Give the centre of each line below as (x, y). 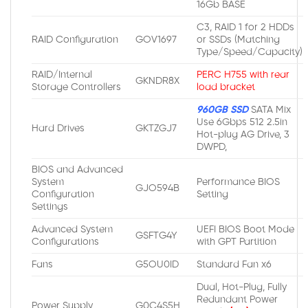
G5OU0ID (157, 264)
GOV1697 (156, 40)
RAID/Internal (62, 75)
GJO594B (158, 188)
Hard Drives (58, 128)
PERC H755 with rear (243, 75)
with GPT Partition (237, 242)
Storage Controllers (76, 87)
